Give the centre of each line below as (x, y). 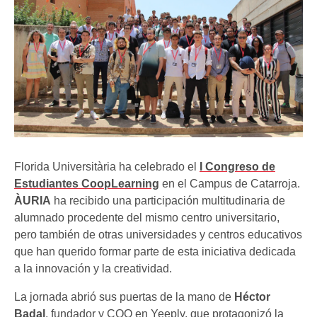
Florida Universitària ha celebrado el (107, 166)
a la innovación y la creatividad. (93, 268)
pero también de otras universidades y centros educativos (158, 234)
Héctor (252, 296)
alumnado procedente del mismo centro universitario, (147, 217)
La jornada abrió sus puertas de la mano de (124, 296)
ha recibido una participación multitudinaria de (168, 200)
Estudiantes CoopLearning (87, 183)
